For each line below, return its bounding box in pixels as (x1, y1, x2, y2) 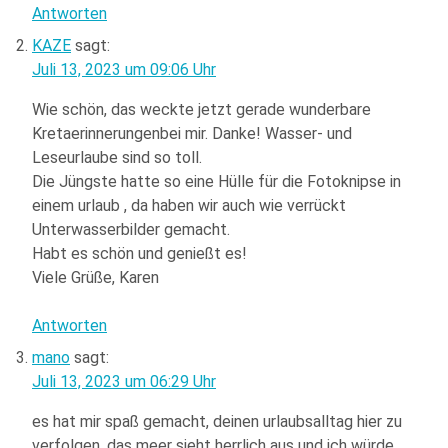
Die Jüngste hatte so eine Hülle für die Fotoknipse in (32, 172, 401, 192)
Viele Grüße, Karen (32, 268, 159, 288)
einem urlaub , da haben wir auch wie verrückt (32, 196, 346, 216)
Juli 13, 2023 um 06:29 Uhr (32, 372, 216, 392)
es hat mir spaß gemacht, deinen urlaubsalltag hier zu (32, 412, 402, 432)
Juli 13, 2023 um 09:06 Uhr (32, 60, 216, 80)
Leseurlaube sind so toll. (32, 148, 202, 168)
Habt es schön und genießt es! (32, 244, 247, 264)
